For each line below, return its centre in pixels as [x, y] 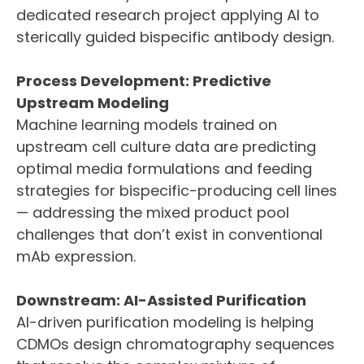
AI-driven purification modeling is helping [165, 322]
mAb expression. [76, 256]
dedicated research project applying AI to [168, 15]
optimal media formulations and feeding [164, 169]
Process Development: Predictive [144, 81]
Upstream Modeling [93, 103]
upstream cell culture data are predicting [166, 147]
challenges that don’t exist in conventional [169, 234]
